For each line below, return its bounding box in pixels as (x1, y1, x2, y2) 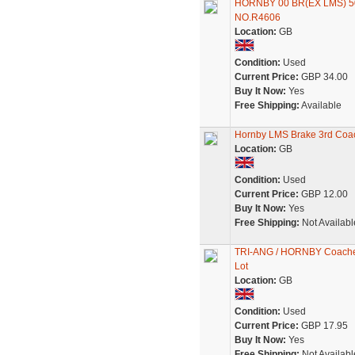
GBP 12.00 (298, 189, 348, 200)
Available (299, 100, 342, 111)
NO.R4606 (234, 12, 281, 23)
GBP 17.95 (298, 320, 348, 331)
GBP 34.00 (298, 71, 348, 82)
